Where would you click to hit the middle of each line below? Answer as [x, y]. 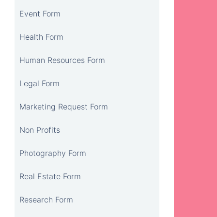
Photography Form [53, 153]
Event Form [40, 13]
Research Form [46, 199]
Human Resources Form [62, 60]
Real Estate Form [50, 176]
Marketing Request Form [64, 106]
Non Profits [40, 130]
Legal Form [39, 83]
